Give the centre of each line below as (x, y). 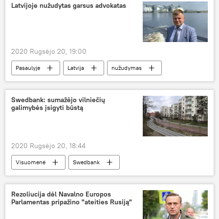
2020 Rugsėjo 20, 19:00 (49, 52)
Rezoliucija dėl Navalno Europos (61, 194)
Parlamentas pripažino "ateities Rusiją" (72, 202)
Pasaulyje (28, 68)
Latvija (76, 68)
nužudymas (127, 68)
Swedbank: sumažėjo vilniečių (58, 100)
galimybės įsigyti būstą (47, 108)
